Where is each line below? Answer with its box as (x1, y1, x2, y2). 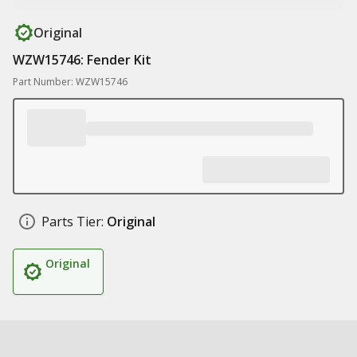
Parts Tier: (41, 213, 104, 230)
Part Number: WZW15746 (13, 75, 127, 88)
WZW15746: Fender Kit (13, 51, 151, 69)
